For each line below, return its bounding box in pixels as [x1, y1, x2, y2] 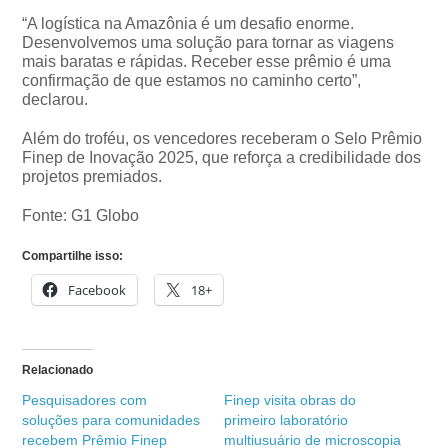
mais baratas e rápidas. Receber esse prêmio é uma [22, 52, 392, 70]
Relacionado [22, 362, 94, 377]
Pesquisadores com [22, 391, 148, 408]
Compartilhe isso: [22, 248, 124, 263]
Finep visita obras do [224, 391, 356, 408]
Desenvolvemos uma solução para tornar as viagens [22, 33, 395, 51]
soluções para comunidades [22, 411, 201, 428]
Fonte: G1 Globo [22, 206, 140, 224]
